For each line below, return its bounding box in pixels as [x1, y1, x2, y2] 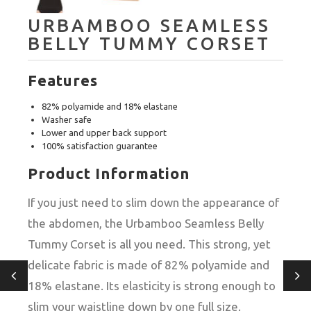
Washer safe [42, 114, 92, 124]
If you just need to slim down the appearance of [28, 195, 279, 209]
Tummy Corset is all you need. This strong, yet [28, 237, 271, 251]
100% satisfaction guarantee [42, 140, 158, 151]
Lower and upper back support [42, 127, 167, 137]
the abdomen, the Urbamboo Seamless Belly [28, 216, 264, 230]
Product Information [28, 164, 190, 182]
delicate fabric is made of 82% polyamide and [28, 258, 269, 271]
